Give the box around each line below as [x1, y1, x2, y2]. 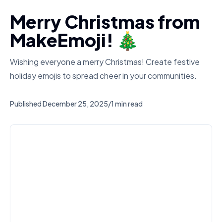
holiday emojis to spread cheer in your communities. [10, 70, 197, 81]
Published [10, 99, 42, 108]
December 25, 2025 [43, 99, 108, 108]
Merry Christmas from [10, 10, 200, 33]
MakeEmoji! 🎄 [10, 29, 139, 51]
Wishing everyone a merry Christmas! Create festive [10, 56, 200, 67]
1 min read [111, 99, 143, 108]
